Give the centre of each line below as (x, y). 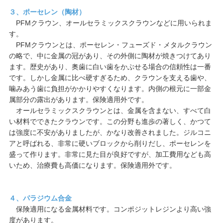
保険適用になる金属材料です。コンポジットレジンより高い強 (110, 209)
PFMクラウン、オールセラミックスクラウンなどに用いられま (110, 23)
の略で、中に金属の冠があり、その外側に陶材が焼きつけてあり (110, 56)
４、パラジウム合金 (40, 198)
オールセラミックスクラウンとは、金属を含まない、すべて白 (110, 111)
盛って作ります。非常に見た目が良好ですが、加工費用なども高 (110, 154)
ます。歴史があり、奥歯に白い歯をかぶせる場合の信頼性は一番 (110, 67)
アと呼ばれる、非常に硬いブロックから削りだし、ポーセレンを (110, 143)
